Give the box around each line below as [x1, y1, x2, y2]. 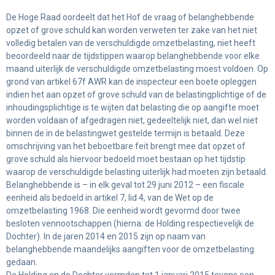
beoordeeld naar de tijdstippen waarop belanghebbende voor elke [6, 50, 260, 61]
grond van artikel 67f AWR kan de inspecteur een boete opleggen [6, 76, 257, 87]
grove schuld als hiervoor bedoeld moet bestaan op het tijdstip [6, 153, 246, 164]
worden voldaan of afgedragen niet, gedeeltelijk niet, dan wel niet [6, 115, 258, 125]
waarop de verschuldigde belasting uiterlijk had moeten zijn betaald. [6, 166, 268, 177]
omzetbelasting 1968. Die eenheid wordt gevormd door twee [6, 205, 241, 215]
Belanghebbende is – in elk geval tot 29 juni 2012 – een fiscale [6, 179, 244, 190]
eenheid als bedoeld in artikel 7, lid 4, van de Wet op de [6, 192, 214, 203]
